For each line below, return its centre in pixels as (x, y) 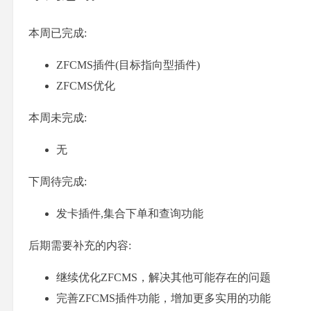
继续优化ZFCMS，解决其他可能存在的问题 (163, 277)
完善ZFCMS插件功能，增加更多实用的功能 (163, 298)
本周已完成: (58, 33)
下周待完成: (58, 181)
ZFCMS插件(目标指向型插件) (128, 65)
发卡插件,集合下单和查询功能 (130, 213)
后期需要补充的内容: (80, 245)
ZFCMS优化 (86, 85)
